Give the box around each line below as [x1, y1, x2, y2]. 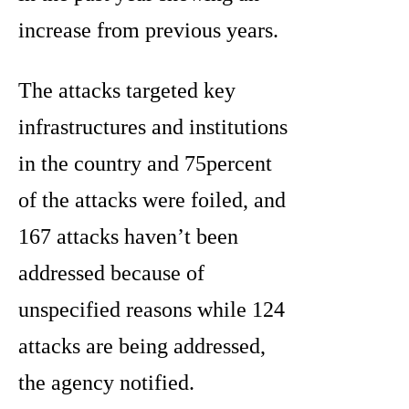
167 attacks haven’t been [18, 225, 238, 249]
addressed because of [18, 261, 204, 286]
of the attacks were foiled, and [18, 188, 286, 213]
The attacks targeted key [18, 79, 236, 103]
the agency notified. [18, 371, 194, 395]
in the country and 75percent [18, 152, 272, 176]
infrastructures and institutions [18, 115, 288, 140]
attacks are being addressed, [18, 334, 266, 359]
